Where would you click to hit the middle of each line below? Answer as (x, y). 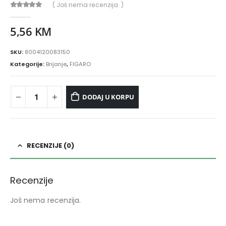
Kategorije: (28, 64)
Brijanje (56, 64)
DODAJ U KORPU (108, 97)
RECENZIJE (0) (50, 145)
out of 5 (27, 14)
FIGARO (80, 64)
